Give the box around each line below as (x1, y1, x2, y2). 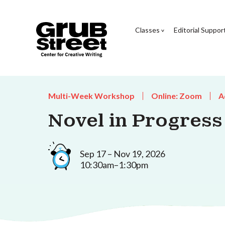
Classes (135, 25, 160, 34)
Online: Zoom (151, 91, 202, 100)
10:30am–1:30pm (80, 159, 148, 170)
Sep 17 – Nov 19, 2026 (80, 148, 165, 159)
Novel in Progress (48, 109, 222, 132)
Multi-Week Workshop (48, 91, 135, 100)
